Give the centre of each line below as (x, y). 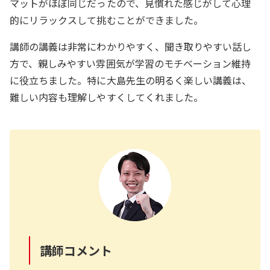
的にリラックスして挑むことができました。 (106, 20)
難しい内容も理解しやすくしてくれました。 (106, 97)
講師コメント (76, 250)
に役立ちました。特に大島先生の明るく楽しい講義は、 (131, 80)
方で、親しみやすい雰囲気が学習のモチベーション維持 (130, 63)
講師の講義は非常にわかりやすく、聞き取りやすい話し (131, 46)
